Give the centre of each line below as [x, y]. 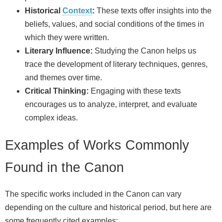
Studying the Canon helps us [144, 51]
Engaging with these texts [135, 91]
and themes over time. [63, 78]
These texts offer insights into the [153, 11]
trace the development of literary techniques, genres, [116, 64]
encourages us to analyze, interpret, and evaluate [111, 105]
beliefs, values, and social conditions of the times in [114, 24]
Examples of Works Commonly [97, 145]
